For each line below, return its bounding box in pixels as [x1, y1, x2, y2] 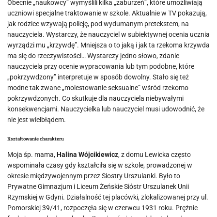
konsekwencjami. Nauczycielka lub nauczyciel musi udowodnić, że [7, 105, 204, 113]
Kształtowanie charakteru [7, 136, 64, 141]
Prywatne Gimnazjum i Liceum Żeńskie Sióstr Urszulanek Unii [7, 183, 189, 190]
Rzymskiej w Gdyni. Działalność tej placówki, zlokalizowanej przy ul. [7, 193, 208, 201]
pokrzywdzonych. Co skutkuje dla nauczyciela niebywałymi [7, 94, 184, 102]
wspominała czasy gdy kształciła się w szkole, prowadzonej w [7, 161, 192, 169]
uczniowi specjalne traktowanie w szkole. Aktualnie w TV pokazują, [7, 9, 207, 17]
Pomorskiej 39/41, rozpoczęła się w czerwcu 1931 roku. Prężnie [7, 204, 198, 212]
